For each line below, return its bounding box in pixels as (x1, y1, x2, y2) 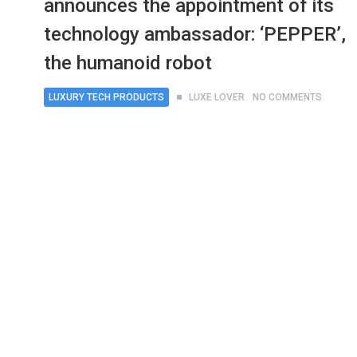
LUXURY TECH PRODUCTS (49, 92, 165, 103)
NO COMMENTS (253, 92, 323, 103)
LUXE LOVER (189, 92, 245, 103)
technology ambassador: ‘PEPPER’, (44, 23, 347, 45)
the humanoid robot (44, 52, 213, 74)
